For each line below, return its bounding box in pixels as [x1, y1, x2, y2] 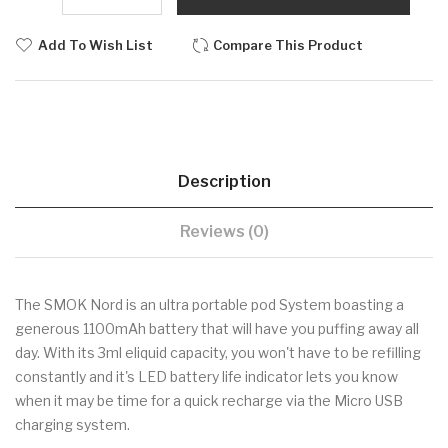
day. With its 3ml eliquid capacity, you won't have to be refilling [15, 344, 421, 362]
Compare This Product [213, 37, 363, 54]
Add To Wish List [38, 37, 153, 54]
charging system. [15, 416, 130, 434]
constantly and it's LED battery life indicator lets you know [15, 368, 398, 386]
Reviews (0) [179, 222, 269, 242]
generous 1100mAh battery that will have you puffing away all [15, 320, 419, 338]
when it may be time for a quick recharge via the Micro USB [15, 392, 403, 410]
